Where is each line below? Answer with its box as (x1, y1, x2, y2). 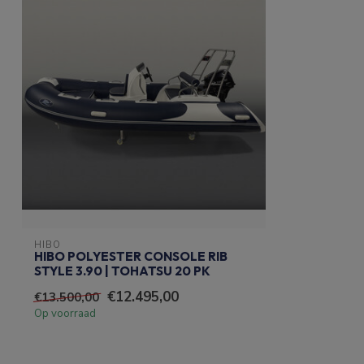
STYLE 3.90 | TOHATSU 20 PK (34, 262, 210, 279)
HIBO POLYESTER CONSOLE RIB (34, 248, 227, 264)
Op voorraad (34, 305, 96, 321)
